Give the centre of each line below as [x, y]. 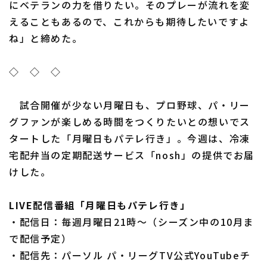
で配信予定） [41, 238]
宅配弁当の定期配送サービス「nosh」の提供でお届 [132, 155]
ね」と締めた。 [46, 38]
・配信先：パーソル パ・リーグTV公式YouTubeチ [130, 255]
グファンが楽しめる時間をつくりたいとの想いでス [130, 122]
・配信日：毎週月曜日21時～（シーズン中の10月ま [132, 222]
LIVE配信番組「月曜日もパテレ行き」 [100, 205]
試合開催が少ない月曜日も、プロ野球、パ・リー [130, 105]
